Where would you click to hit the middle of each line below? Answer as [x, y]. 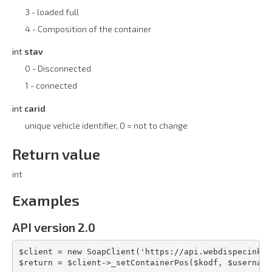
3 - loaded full [52, 12]
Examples [46, 200]
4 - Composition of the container [88, 29]
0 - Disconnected [58, 69]
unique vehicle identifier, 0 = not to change [106, 126]
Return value [56, 154]
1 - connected [51, 86]
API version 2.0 [54, 227]
